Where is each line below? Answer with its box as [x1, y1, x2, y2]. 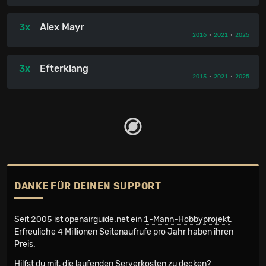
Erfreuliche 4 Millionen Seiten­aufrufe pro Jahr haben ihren [14, 227, 233, 237]
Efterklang [40, 63, 88, 74]
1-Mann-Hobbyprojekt [144, 214, 230, 224]
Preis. [14, 239, 36, 249]
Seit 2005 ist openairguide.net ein [14, 214, 144, 224]
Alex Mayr [40, 21, 84, 33]
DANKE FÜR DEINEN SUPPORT [14, 180, 161, 192]
